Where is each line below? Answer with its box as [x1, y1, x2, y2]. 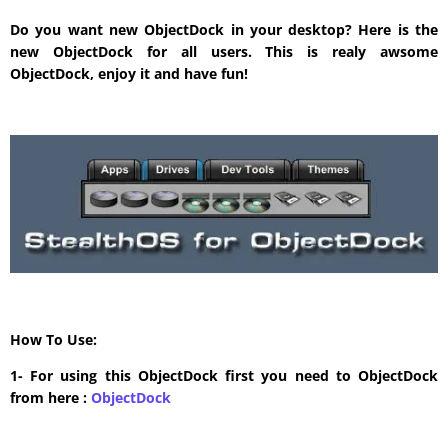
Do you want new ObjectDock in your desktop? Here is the [10, 20, 438, 40]
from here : [10, 387, 91, 407]
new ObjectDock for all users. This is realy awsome [10, 42, 438, 62]
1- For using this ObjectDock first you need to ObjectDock [10, 365, 438, 385]
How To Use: [10, 329, 97, 349]
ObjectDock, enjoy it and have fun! [10, 64, 248, 84]
